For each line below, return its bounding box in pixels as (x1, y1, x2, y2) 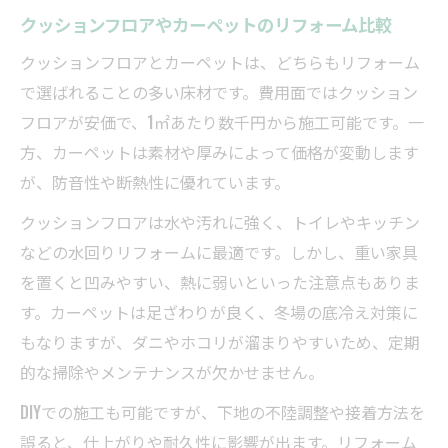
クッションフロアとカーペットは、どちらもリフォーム (20, 49, 420, 74)
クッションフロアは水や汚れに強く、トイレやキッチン (20, 209, 420, 234)
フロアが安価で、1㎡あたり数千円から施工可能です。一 (20, 109, 424, 134)
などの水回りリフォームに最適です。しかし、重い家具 (20, 239, 418, 264)
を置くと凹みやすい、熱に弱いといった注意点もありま (20, 269, 420, 294)
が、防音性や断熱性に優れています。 (20, 169, 290, 194)
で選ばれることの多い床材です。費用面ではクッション (20, 79, 418, 104)
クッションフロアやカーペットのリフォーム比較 (20, 10, 392, 37)
